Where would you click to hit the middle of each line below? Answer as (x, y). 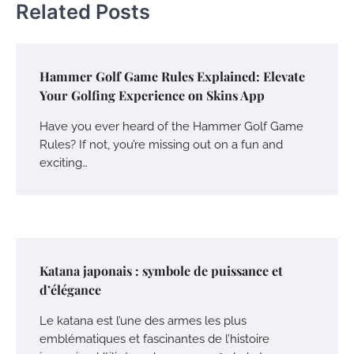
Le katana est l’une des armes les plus (143, 321)
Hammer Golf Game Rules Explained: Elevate (172, 77)
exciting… (64, 163)
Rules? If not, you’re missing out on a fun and (161, 145)
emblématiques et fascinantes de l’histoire (154, 339)
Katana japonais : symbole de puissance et (161, 271)
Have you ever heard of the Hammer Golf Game (171, 126)
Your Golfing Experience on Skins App (152, 96)
